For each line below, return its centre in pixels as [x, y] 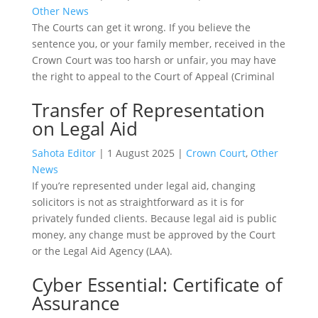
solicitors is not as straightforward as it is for [138, 202]
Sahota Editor [64, 153]
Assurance [76, 303]
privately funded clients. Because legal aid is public [154, 218]
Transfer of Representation [148, 110]
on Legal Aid [84, 128]
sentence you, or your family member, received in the [158, 43]
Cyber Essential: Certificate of [157, 284]
